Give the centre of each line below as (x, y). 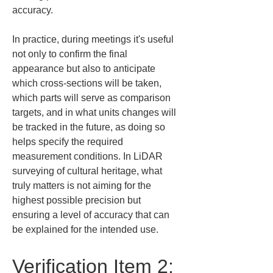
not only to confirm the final (71, 54)
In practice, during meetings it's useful (94, 39)
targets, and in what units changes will (95, 112)
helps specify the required (69, 142)
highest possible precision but (78, 200)
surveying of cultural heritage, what (88, 171)
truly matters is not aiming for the (83, 186)
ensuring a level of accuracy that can (92, 215)
